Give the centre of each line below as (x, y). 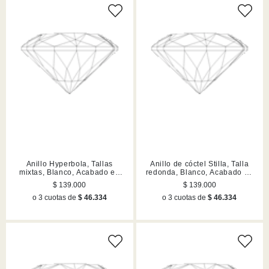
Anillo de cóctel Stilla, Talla (200, 164)
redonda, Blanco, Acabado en (199, 173)
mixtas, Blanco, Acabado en (69, 173)
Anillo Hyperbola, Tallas (69, 164)
